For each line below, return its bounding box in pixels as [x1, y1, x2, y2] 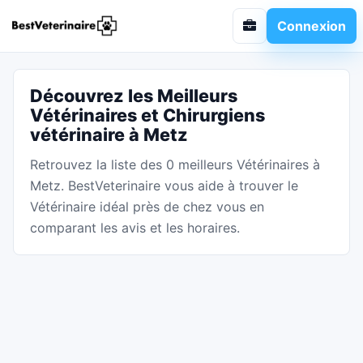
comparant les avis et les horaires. [30, 220, 240, 236]
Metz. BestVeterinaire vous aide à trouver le [30, 177, 298, 194]
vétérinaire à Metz [30, 124, 188, 145]
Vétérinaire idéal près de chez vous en [30, 199, 264, 215]
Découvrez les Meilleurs [30, 85, 237, 106]
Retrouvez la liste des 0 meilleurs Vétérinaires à [30, 156, 320, 173]
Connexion [277, 17, 346, 34]
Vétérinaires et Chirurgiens [30, 105, 265, 126]
